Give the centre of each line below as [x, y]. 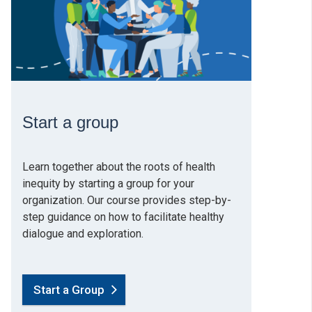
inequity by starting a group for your [108, 183]
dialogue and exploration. [83, 233]
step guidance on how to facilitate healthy [123, 217]
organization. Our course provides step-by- [127, 200]
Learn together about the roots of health [119, 166]
